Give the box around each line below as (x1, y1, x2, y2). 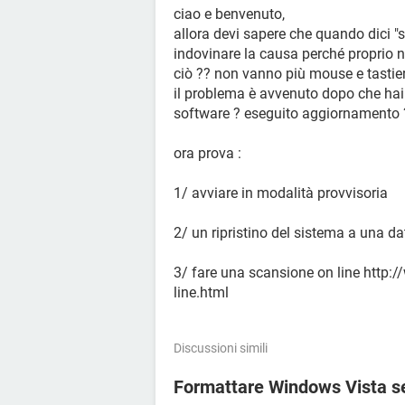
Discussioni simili (174, 341, 268, 355)
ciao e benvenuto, (174, 5, 285, 23)
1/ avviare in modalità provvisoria (174, 184, 388, 202)
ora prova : (174, 145, 241, 162)
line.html (174, 284, 229, 301)
